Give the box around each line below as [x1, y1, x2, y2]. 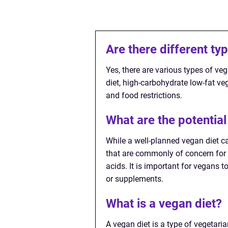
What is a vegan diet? [106, 196, 222, 211]
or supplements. [106, 174, 163, 184]
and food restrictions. [106, 91, 182, 100]
